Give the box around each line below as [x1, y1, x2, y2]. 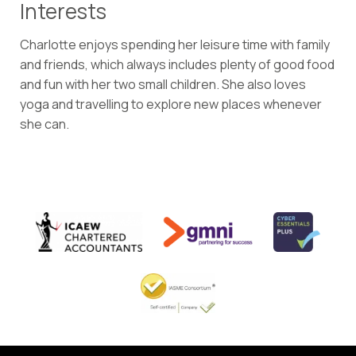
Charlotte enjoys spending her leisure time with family [20, 36, 330, 54]
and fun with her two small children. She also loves [20, 75, 306, 94]
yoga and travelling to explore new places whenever [20, 95, 322, 114]
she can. [20, 115, 69, 133]
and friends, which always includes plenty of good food [20, 56, 335, 74]
